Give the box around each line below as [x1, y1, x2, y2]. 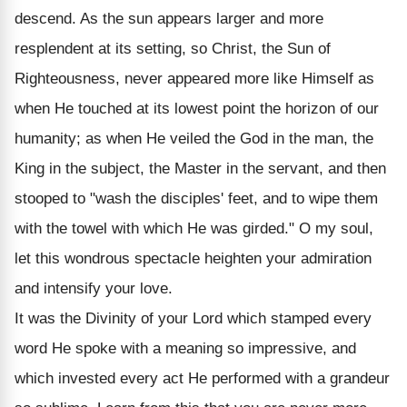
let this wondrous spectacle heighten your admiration [15, 249, 372, 267]
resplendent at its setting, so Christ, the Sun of [15, 39, 331, 57]
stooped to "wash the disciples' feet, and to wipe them [15, 189, 378, 207]
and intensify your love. [15, 279, 173, 297]
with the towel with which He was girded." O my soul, [15, 219, 373, 237]
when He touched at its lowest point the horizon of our [15, 99, 379, 117]
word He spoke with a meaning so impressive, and [15, 339, 356, 357]
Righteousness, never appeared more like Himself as [15, 69, 374, 87]
